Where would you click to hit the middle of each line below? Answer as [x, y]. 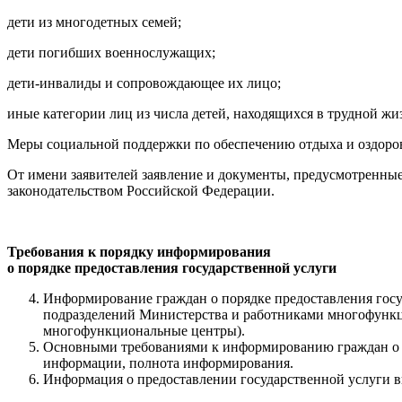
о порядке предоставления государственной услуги [172, 267]
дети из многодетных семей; [94, 22]
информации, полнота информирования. [168, 363]
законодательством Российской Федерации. [141, 190]
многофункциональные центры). [144, 330]
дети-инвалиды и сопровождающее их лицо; [144, 83]
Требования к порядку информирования [139, 251]
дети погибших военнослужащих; [111, 52]
